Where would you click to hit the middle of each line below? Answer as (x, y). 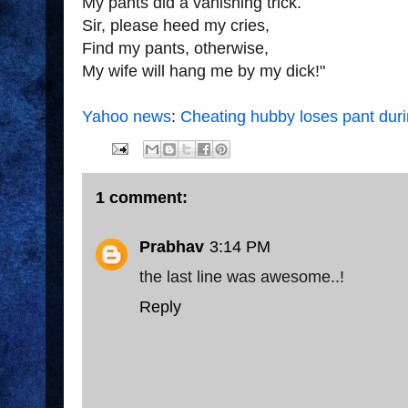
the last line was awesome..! (242, 277)
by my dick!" (279, 71)
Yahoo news (127, 117)
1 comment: (142, 198)
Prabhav (172, 247)
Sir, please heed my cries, (176, 25)
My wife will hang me (158, 71)
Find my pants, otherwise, (175, 48)
